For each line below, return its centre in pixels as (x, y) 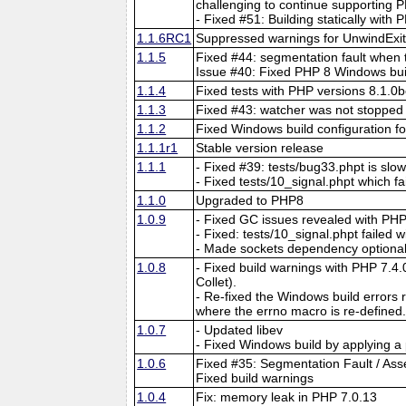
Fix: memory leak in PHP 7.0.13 (287, 396)
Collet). (217, 281)
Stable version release (260, 147)
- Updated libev (240, 329)
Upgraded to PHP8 (250, 200)
